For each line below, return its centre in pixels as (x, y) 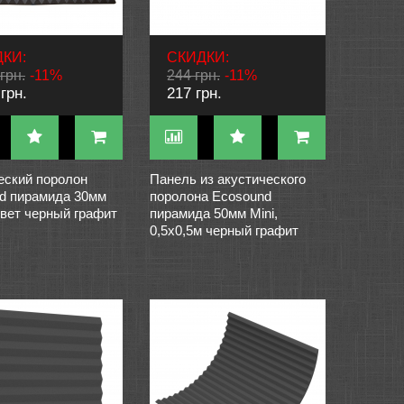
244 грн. (193, 75)
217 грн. (194, 93)
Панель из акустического (228, 179)
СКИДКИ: (198, 57)
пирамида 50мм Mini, (214, 213)
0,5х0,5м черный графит (224, 230)
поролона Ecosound (211, 196)
